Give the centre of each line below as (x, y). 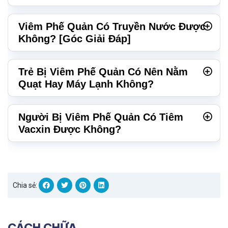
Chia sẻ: (25, 186)
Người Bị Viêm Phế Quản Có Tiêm (101, 117)
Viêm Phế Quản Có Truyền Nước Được (112, 27)
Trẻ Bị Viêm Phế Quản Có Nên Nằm (103, 72)
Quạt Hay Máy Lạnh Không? (86, 84)
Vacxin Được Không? (70, 130)
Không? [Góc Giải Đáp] (75, 39)
